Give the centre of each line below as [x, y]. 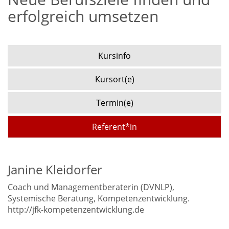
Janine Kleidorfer [55, 169]
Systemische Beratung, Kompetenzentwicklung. [99, 198]
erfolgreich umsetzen [83, 16]
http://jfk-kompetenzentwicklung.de [76, 210]
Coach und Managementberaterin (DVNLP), [91, 187]
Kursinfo [114, 56]
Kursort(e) [114, 79]
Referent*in [114, 127]
